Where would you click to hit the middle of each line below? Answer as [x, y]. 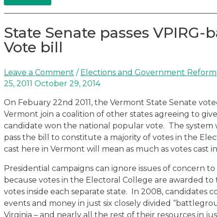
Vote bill [33, 47]
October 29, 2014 [66, 83]
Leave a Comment [39, 72]
